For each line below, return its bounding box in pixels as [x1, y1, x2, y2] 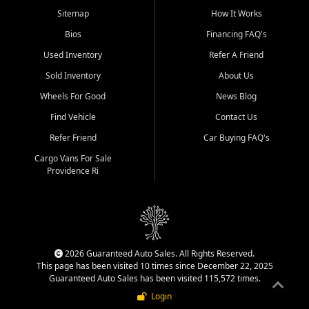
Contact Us [215, 111, 257, 123]
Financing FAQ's [206, 28, 267, 41]
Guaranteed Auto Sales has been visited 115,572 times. [48, 272, 261, 285]
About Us [219, 70, 254, 82]
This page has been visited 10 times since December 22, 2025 [36, 260, 273, 272]
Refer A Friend [209, 49, 263, 61]
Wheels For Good [40, 90, 106, 103]
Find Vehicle [50, 111, 96, 123]
